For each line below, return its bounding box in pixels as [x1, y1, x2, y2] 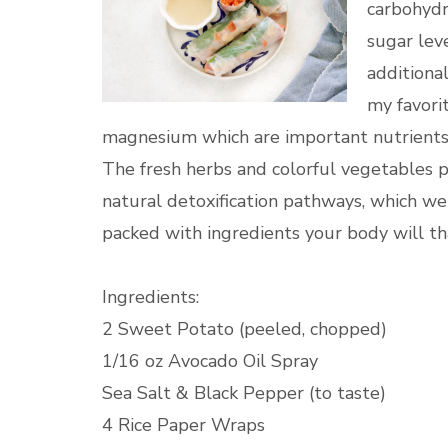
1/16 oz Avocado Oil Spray [102, 349, 318, 373]
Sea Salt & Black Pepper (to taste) [102, 381, 386, 405]
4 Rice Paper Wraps [102, 413, 265, 437]
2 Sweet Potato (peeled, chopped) [102, 317, 387, 341]
